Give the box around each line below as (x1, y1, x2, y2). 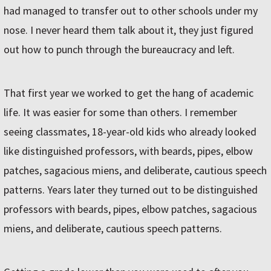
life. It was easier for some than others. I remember (4, 105, 237, 120)
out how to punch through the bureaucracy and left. (4, 42, 235, 57)
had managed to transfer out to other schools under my (4, 4, 258, 18)
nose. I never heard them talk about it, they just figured (4, 23, 253, 38)
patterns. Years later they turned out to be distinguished (4, 183, 258, 197)
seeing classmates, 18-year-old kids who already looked (4, 125, 256, 139)
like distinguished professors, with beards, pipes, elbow (4, 144, 253, 158)
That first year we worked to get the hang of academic (4, 86, 253, 100)
